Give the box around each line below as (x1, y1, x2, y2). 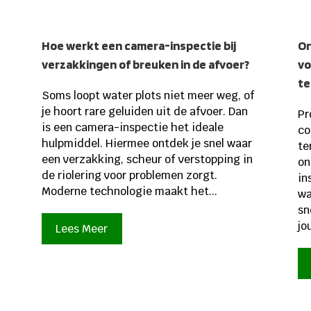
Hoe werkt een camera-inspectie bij (41, 37, 236, 53)
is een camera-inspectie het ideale (41, 119, 224, 135)
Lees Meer (56, 221, 108, 236)
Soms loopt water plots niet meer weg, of (41, 87, 255, 103)
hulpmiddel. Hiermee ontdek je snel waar (41, 135, 252, 151)
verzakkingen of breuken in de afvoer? (41, 56, 249, 72)
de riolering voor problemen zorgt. (41, 167, 217, 183)
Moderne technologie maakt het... (41, 183, 217, 199)
